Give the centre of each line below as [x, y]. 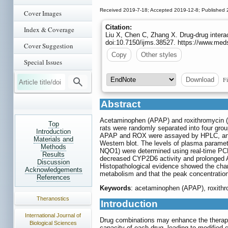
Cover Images [43, 13]
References [53, 177]
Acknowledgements [53, 170]
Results [53, 154]
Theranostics [53, 198]
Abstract [121, 104]
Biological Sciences [53, 223]
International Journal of [53, 215]
